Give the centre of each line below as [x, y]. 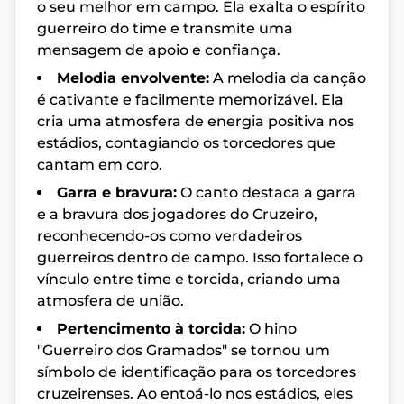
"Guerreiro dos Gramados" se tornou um [184, 350]
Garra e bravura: [117, 192]
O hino [271, 328]
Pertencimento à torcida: [151, 328]
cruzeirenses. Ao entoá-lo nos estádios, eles [195, 393]
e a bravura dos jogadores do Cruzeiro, [177, 214]
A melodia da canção [288, 78]
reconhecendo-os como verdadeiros [170, 235]
